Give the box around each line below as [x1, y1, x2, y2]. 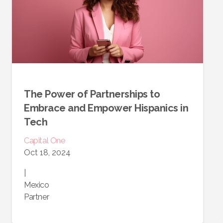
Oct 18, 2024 [24, 148, 71, 158]
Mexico [24, 180, 49, 190]
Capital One [24, 136, 65, 146]
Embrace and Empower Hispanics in [24, 102, 188, 114]
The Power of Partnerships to [24, 88, 160, 101]
